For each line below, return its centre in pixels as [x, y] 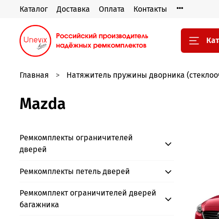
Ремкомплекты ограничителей [76, 138]
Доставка [73, 9]
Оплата [112, 9]
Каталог [34, 9]
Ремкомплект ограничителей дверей [88, 193]
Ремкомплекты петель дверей [75, 171]
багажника [39, 204]
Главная [34, 75]
